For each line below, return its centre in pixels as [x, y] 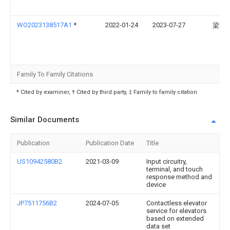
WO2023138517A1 [45, 25]
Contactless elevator [177, 203]
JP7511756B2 [37, 203]
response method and [179, 177]
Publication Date [110, 143]
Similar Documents [45, 120]
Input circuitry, [167, 161]
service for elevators [176, 211]
